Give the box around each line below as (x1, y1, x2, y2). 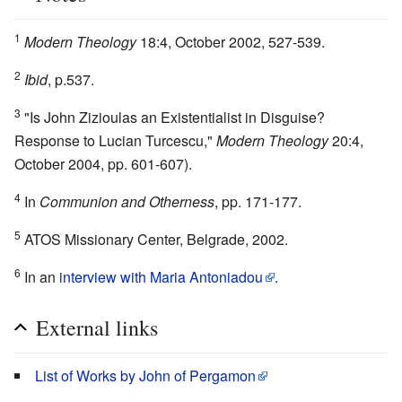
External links (36, 313, 158, 343)
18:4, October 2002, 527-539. (136, 31, 325, 53)
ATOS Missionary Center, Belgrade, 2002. (21, 229, 288, 250)
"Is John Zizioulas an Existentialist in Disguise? (21, 107, 325, 128)
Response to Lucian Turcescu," (14, 130, 216, 152)
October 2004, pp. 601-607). (14, 153, 192, 175)
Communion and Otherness (39, 191, 214, 213)
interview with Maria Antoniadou (59, 267, 263, 288)
